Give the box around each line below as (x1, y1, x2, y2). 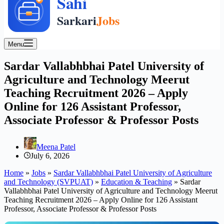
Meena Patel (36, 142, 75, 151)
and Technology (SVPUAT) (4, 177, 93, 186)
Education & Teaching (101, 177, 172, 186)
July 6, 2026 (30, 151, 69, 160)
